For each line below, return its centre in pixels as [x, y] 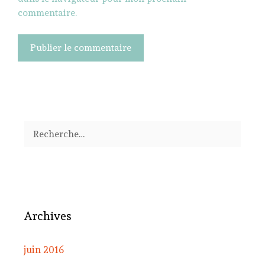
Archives [48, 216]
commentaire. [47, 12]
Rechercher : [53, 127]
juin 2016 [44, 249]
